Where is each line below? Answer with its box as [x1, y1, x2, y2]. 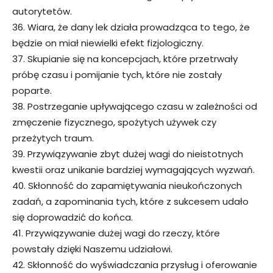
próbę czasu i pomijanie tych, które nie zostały [12, 68, 222, 81]
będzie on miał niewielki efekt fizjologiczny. [12, 36, 204, 49]
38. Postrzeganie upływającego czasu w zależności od [12, 99, 257, 113]
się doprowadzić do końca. [12, 210, 133, 224]
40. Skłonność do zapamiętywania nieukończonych [12, 179, 242, 192]
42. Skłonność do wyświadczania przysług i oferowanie [12, 258, 257, 271]
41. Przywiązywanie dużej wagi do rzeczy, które [12, 226, 220, 239]
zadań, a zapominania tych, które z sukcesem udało [12, 194, 249, 208]
